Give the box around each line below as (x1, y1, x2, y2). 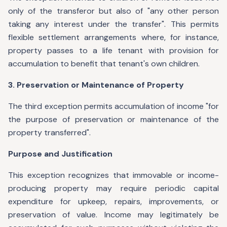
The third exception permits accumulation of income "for (8, 101, 219, 111)
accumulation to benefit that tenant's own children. (8, 58, 200, 69)
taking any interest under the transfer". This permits (8, 19, 219, 29)
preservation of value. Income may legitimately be (8, 209, 219, 220)
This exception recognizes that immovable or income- (8, 170, 219, 180)
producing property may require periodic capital (8, 183, 219, 194)
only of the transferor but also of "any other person (8, 6, 219, 16)
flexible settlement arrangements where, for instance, (8, 32, 219, 43)
